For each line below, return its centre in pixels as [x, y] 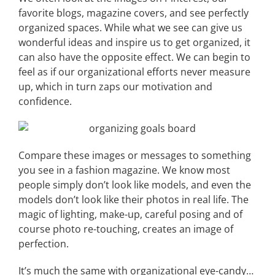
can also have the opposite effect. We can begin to [134, 57]
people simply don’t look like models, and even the [135, 185]
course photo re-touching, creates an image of [126, 229]
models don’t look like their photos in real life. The [134, 199]
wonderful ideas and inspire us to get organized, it [134, 42]
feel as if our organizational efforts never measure [134, 72]
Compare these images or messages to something [135, 155]
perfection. [44, 244]
